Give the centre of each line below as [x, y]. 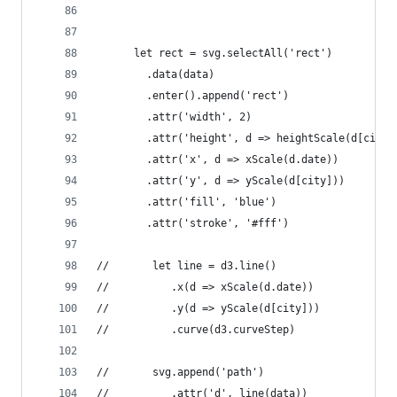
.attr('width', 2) [199, 117]
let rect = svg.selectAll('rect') [214, 53]
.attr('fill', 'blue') [211, 202]
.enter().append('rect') [218, 96]
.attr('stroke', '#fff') [218, 223]
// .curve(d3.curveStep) [233, 330]
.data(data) [180, 74]
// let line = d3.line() [187, 266]
